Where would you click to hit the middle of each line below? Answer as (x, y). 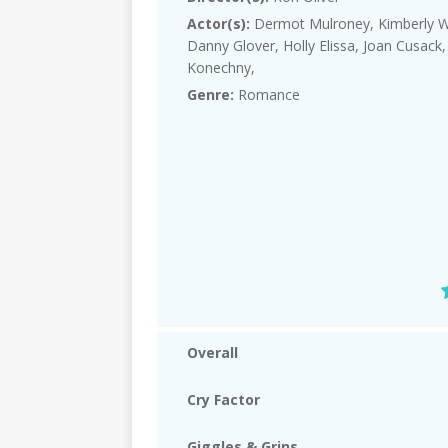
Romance (267, 95)
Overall (212, 353)
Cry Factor (223, 400)
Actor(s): (218, 24)
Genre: (210, 95)
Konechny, (221, 68)
